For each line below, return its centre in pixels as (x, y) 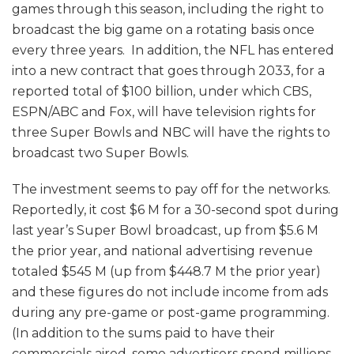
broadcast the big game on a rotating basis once (163, 30)
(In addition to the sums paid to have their (143, 333)
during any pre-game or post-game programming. (172, 313)
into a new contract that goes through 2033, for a (168, 71)
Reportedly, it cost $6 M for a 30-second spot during (175, 210)
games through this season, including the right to (168, 9)
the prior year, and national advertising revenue (162, 251)
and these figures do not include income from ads (170, 292)
